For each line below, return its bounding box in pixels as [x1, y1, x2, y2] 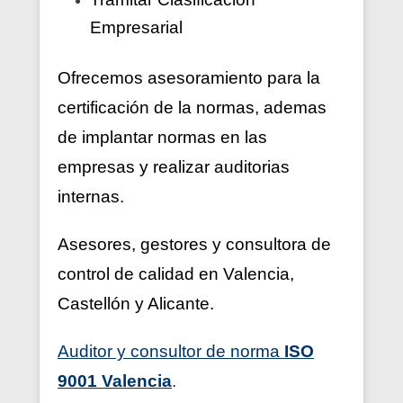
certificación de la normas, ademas [58, 97, 327, 117]
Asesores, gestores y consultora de [58, 234, 331, 254]
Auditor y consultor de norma [58, 341, 284, 361]
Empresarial [90, 17, 183, 37]
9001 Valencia [58, 371, 172, 390]
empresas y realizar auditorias [58, 157, 290, 176]
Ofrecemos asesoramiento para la [58, 67, 320, 87]
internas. [58, 186, 124, 206]
